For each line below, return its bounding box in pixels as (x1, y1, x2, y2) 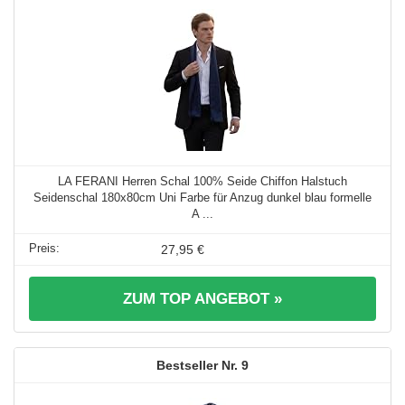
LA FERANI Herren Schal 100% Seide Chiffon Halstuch (58, 174, 347, 188)
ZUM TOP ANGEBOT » (123, 289, 282, 307)
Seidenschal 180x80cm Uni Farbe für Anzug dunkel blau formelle (33, 190, 372, 204)
